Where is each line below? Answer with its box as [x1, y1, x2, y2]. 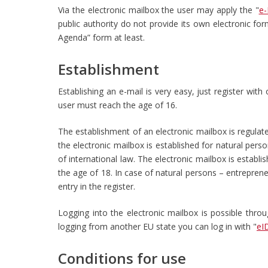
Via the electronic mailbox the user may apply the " [58, 4, 259, 16]
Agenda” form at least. [58, 32, 145, 43]
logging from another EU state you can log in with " [58, 221, 257, 232]
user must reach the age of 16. [58, 99, 177, 111]
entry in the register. [58, 181, 135, 192]
